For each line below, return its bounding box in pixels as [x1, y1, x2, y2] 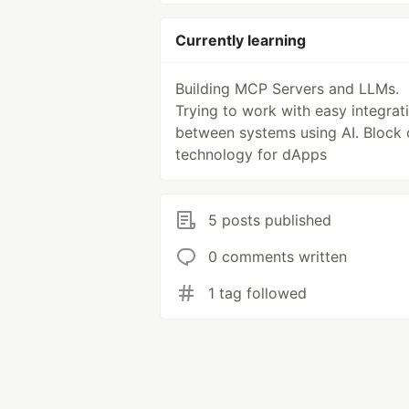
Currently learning [175, 31, 306, 49]
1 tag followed [208, 284, 307, 302]
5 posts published [208, 211, 331, 229]
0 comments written [208, 247, 347, 266]
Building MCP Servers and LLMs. [175, 79, 399, 98]
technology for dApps [175, 145, 327, 163]
